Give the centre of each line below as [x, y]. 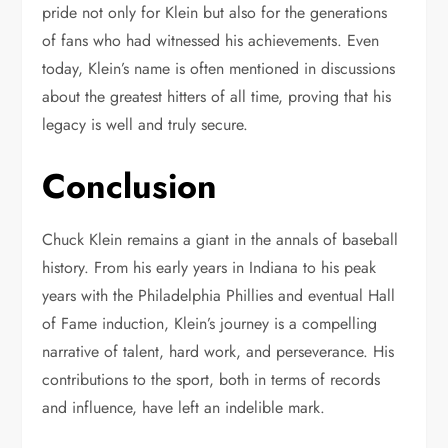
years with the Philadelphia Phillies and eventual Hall [219, 295]
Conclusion [130, 186]
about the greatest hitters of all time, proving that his [217, 96]
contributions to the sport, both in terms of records [211, 379]
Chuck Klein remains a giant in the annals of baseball [220, 239]
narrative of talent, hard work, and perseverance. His [218, 351]
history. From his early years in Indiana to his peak [209, 267]
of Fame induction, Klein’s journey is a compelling [210, 323]
